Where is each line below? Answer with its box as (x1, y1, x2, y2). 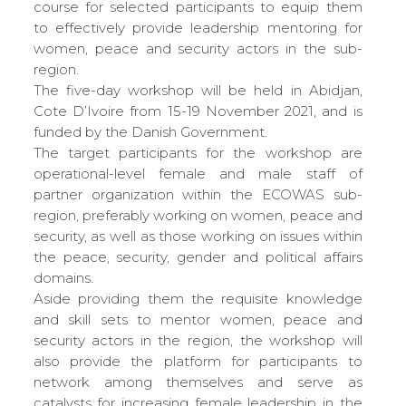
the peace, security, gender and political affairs (33, 247, 362, 266)
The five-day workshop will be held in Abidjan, (33, 81, 362, 99)
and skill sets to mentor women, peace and (33, 310, 362, 328)
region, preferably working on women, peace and (33, 206, 362, 224)
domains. (33, 268, 93, 286)
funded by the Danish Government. (33, 122, 267, 140)
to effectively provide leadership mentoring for (33, 18, 362, 36)
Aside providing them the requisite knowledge (33, 289, 362, 307)
